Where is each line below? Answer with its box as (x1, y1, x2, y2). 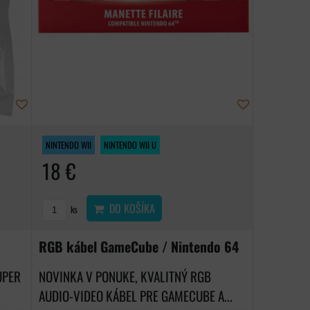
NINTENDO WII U (104, 138, 157, 152)
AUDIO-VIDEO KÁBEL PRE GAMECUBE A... (39, 286, 233, 307)
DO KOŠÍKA (104, 200, 156, 217)
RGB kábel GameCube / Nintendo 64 (39, 236, 239, 257)
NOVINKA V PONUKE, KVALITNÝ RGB (39, 266, 212, 287)
